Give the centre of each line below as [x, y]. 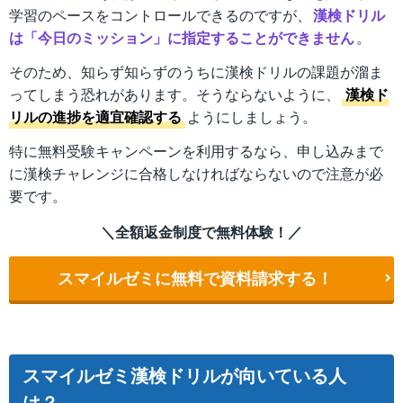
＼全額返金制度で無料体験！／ [201, 231]
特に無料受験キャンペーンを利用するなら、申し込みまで [196, 150]
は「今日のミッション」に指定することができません [182, 38]
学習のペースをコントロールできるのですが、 [160, 15]
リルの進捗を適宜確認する [95, 117]
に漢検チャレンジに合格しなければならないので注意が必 [196, 173]
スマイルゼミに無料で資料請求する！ [196, 278]
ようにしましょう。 [252, 117]
